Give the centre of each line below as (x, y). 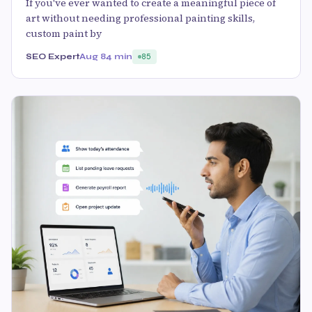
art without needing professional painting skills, (140, 18)
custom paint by (64, 33)
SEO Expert (53, 56)
